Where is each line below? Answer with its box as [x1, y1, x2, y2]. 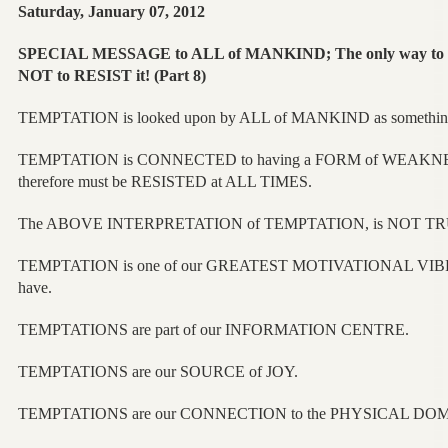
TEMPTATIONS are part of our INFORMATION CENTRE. [17, 320, 409, 338]
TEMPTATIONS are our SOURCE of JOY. [17, 362, 298, 380]
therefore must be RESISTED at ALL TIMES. [17, 172, 312, 190]
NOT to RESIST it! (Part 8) [17, 66, 206, 84]
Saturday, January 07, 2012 [17, 2, 205, 20]
